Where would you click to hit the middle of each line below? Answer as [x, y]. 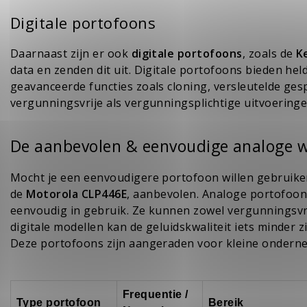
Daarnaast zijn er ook [71, 54]
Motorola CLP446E [77, 194]
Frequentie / [156, 295]
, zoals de [269, 54]
